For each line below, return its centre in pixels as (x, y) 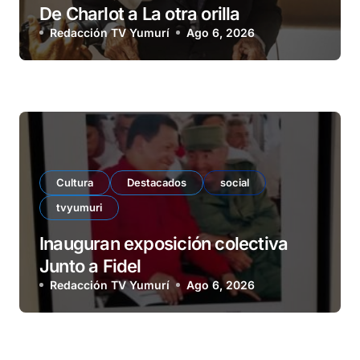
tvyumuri (79, 208)
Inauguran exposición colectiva (164, 244)
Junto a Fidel (92, 266)
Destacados (157, 183)
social (235, 183)
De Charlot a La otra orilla (140, 14)
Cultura (75, 183)
